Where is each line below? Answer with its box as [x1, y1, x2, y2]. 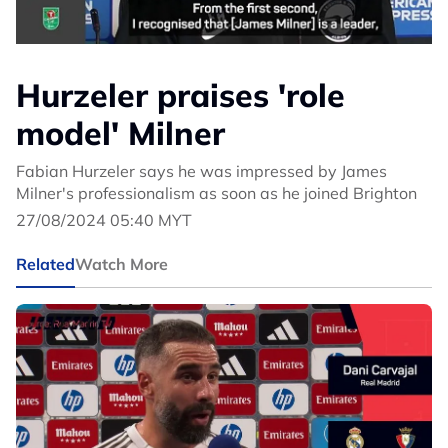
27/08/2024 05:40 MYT [16, 210, 192, 231]
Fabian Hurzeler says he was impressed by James [16, 161, 387, 182]
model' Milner [16, 113, 225, 154]
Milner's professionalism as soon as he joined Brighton [16, 183, 417, 204]
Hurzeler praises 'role [16, 75, 345, 116]
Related [16, 254, 75, 275]
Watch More [75, 254, 168, 275]
